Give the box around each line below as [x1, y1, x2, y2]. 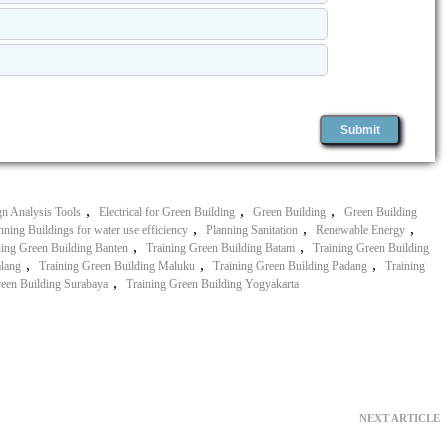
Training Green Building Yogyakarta [126, 276, 299, 291]
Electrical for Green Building [99, 204, 235, 219]
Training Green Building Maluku [39, 258, 195, 273]
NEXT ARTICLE [359, 411, 440, 424]
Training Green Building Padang [213, 258, 367, 273]
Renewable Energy [316, 222, 405, 237]
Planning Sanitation [206, 222, 298, 237]
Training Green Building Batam [146, 240, 295, 255]
